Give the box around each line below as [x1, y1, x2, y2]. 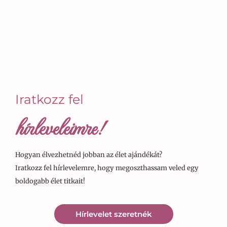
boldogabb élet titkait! [15, 176, 85, 185]
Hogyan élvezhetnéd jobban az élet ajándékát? [15, 150, 162, 159]
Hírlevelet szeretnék [75, 209, 152, 219]
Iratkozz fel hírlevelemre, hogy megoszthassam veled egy [15, 163, 199, 172]
